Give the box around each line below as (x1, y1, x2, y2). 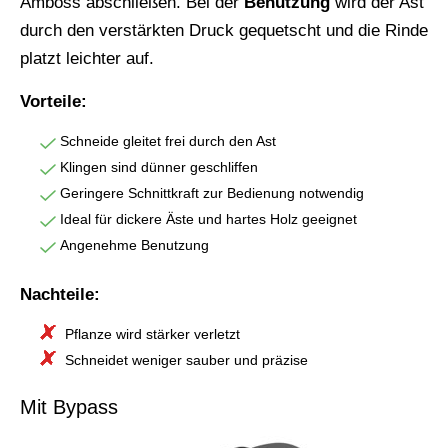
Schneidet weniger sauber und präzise (65, 352, 308, 369)
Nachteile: (20, 285, 100, 305)
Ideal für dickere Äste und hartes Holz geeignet (60, 211, 357, 228)
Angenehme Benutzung (60, 237, 209, 254)
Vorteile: (20, 92, 87, 112)
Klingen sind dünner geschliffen (60, 159, 258, 176)
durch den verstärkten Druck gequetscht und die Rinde (20, 21, 428, 41)
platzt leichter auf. (20, 49, 154, 69)
